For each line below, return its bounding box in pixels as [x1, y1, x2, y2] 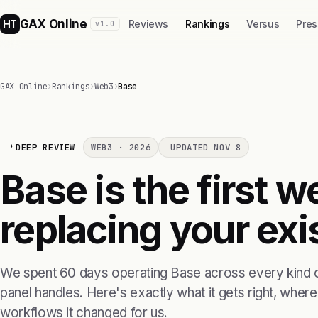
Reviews [128, 18, 169, 30]
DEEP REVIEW [16, 141, 76, 153]
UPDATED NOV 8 [170, 141, 241, 153]
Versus [246, 18, 280, 30]
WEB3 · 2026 [91, 141, 151, 153]
